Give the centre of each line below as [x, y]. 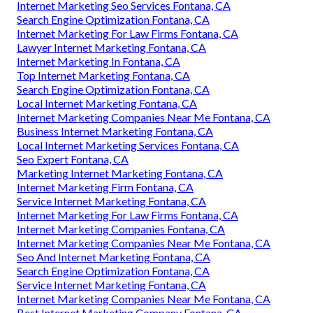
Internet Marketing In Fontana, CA [99, 61]
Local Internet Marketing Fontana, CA [107, 103]
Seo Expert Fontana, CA [73, 159]
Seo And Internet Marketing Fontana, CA [114, 257]
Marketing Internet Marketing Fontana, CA [120, 173]
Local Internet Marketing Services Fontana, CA [128, 145]
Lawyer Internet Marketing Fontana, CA [111, 48]
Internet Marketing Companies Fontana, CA [121, 229]
